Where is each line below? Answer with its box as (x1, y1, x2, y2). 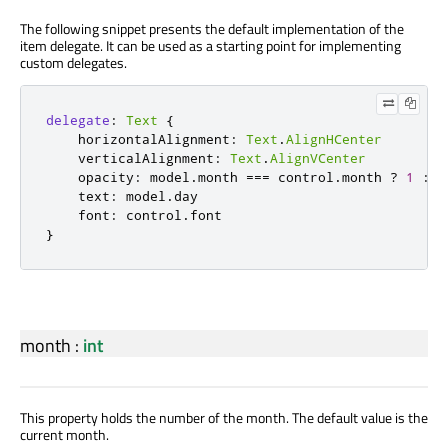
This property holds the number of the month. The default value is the (20, 406, 428, 428)
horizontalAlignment (78, 130, 230, 147)
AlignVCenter (270, 149, 366, 166)
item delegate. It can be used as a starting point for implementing (20, 34, 401, 56)
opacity (78, 168, 134, 185)
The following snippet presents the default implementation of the (20, 17, 404, 39)
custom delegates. (20, 51, 127, 73)
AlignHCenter (286, 130, 382, 147)
